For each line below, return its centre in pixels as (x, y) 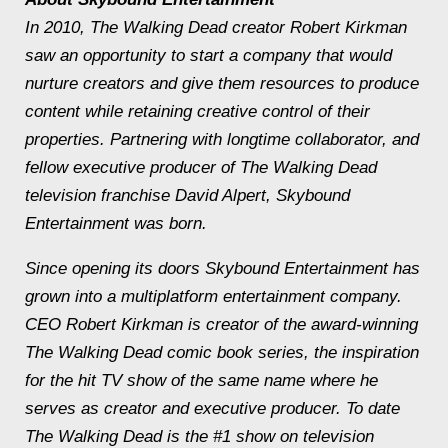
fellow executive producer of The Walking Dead (201, 167)
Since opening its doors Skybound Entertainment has (222, 268)
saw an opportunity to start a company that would (208, 55)
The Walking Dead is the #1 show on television (199, 436)
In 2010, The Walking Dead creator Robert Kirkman (216, 27)
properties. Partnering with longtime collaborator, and (222, 139)
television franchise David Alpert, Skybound (187, 195)
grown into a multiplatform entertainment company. (213, 296)
